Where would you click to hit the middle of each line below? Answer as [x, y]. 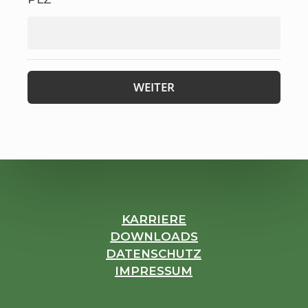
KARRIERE [154, 219]
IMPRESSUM [154, 271]
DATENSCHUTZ [154, 253]
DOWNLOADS [154, 236]
